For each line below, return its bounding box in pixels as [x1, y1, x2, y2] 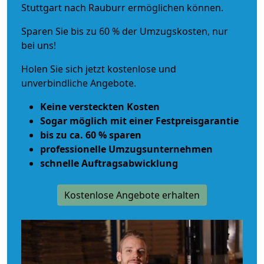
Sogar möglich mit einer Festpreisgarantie [40, 114, 239, 127]
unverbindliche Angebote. [21, 76, 136, 90]
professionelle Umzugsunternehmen [40, 142, 213, 156]
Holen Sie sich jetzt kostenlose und [21, 62, 176, 75]
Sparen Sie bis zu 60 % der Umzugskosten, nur [21, 24, 228, 38]
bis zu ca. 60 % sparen [40, 128, 141, 141]
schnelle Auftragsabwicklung [40, 156, 178, 170]
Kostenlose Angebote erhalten [64, 188, 200, 202]
